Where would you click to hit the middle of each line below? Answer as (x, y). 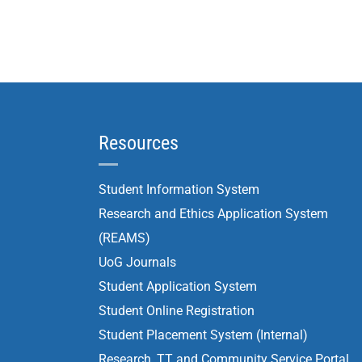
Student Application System (178, 286)
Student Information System (179, 189)
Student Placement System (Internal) (203, 335)
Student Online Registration (177, 311)
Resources (139, 143)
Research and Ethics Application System (213, 214)
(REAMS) (124, 238)
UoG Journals (137, 262)
